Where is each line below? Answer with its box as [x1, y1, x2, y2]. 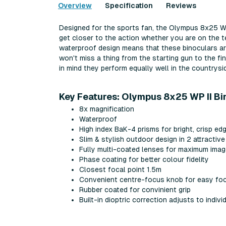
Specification [105, 2, 153, 10]
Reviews [166, 2, 196, 10]
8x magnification [79, 104, 134, 113]
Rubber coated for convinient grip [79, 185, 191, 194]
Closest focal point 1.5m [79, 165, 161, 174]
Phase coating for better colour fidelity [79, 155, 209, 163]
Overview [58, 2, 92, 10]
